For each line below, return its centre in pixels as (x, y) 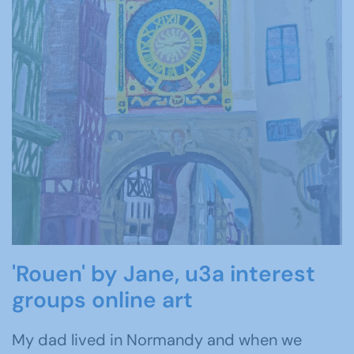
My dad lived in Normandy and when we (157, 340)
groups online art (102, 300)
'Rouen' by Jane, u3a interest (164, 274)
